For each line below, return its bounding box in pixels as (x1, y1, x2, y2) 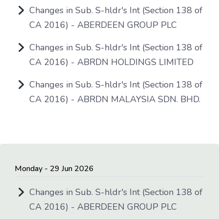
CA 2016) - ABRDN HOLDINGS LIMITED (29, 56, 194, 68)
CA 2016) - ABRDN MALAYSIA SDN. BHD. (29, 93, 200, 105)
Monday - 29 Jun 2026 (15, 163, 94, 174)
